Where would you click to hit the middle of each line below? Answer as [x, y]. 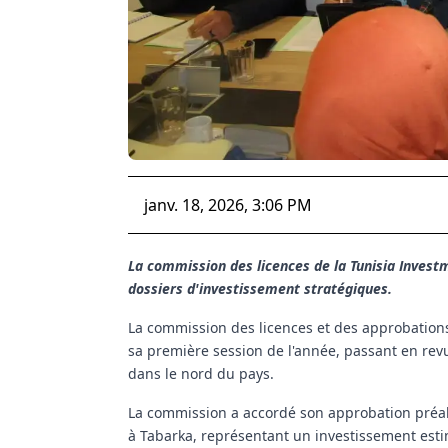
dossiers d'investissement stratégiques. [260, 288]
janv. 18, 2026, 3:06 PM [228, 204]
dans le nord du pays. [201, 373]
